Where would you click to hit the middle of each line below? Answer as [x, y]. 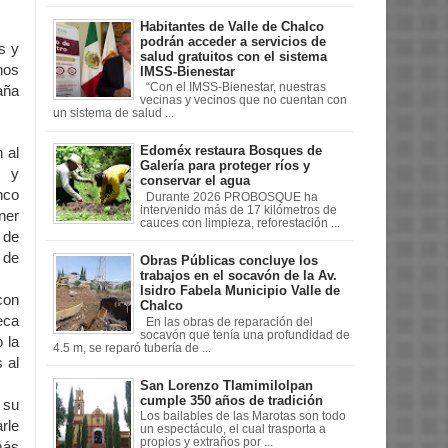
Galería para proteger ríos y [225, 166]
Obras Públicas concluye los [229, 260]
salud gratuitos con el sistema [233, 56]
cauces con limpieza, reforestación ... [240, 222]
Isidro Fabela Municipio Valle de [240, 290]
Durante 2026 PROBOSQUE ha [229, 196]
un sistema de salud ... [113, 113]
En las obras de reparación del [226, 321]
